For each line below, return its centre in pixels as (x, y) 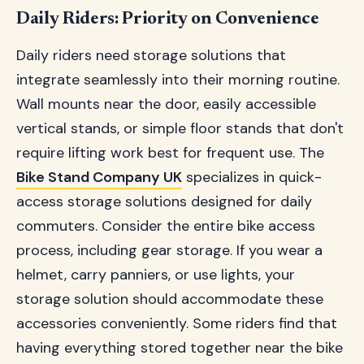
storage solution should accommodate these (170, 299)
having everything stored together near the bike (180, 348)
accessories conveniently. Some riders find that (177, 323)
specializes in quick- (252, 177)
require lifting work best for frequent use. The (170, 153)
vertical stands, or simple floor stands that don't (180, 128)
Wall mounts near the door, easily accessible (166, 104)
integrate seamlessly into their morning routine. (178, 80)
